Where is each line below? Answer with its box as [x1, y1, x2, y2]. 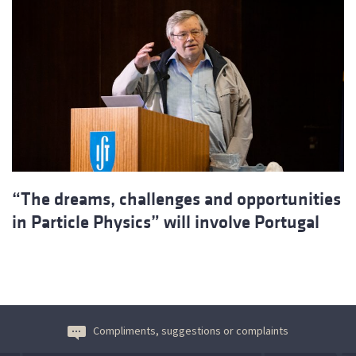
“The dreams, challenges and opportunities [12, 189, 341, 210]
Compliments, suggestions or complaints [93, 323, 288, 339]
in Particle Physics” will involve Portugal [12, 212, 319, 233]
